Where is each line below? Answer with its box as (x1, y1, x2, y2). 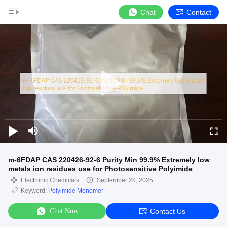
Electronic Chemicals (21, 177, 79, 184)
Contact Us (150, 207, 185, 215)
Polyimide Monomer (48, 187, 103, 194)
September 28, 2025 (97, 177, 153, 184)
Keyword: (21, 187, 48, 194)
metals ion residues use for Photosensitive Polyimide (8, 165, 193, 173)
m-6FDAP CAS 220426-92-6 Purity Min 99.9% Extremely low (8, 156, 210, 164)
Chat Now (50, 207, 79, 215)
